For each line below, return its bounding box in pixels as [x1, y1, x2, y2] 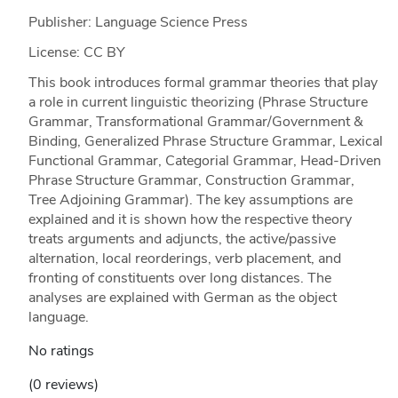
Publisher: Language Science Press [28, 12, 248, 32]
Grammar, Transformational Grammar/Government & [28, 111, 363, 131]
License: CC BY [28, 42, 125, 62]
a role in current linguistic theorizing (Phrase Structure [28, 92, 368, 112]
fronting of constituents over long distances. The [28, 267, 331, 288]
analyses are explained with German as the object [28, 287, 337, 307]
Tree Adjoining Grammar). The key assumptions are [28, 189, 353, 210]
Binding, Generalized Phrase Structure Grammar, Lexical [28, 131, 383, 151]
